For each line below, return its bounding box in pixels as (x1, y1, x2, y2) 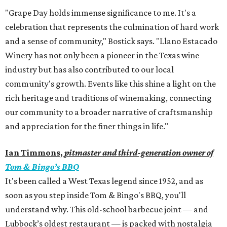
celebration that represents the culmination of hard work (5, 22, 219, 32)
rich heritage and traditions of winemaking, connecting (5, 93, 212, 103)
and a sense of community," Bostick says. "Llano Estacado (5, 36, 217, 47)
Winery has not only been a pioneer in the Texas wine (5, 50, 199, 61)
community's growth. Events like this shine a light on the (5, 79, 216, 89)
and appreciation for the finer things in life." (5, 121, 168, 132)
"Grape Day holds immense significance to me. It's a (5, 8, 196, 18)
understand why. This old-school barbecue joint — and (5, 204, 208, 215)
